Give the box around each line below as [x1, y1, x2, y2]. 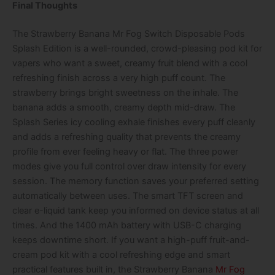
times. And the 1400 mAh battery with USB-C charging [12, 219, 241, 231]
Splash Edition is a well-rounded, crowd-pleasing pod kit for [12, 42, 262, 54]
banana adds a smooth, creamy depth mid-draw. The [12, 101, 235, 113]
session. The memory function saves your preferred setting [12, 175, 259, 187]
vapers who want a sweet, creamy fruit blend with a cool [12, 57, 247, 69]
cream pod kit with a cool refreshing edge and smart [12, 249, 230, 260]
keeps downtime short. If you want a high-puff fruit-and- [12, 234, 250, 246]
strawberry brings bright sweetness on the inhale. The [12, 87, 238, 98]
